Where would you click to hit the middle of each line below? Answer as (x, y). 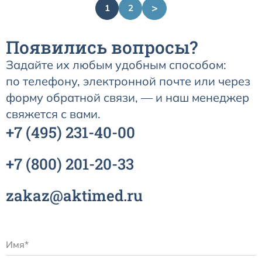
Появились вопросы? (102, 47)
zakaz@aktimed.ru (74, 195)
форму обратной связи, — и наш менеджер (127, 97)
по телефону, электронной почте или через (128, 81)
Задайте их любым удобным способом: (116, 64)
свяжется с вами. (53, 113)
